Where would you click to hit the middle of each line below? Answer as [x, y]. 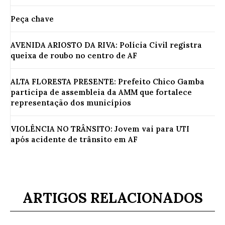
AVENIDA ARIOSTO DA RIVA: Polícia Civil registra [106, 45]
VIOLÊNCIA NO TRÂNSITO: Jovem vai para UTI [100, 129]
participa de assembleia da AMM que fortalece [101, 92]
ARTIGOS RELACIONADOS [113, 198]
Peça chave [32, 19]
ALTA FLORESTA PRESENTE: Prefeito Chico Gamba [107, 81]
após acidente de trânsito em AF [74, 139]
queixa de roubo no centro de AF [74, 55]
